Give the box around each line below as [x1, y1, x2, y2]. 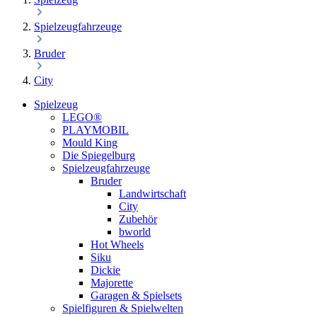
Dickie [91, 264, 120, 276]
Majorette [91, 277, 133, 289]
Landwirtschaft [119, 188, 186, 200]
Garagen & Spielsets [91, 289, 182, 301]
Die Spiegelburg [62, 149, 135, 161]
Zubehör [119, 213, 157, 225]
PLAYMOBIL [62, 124, 129, 136]
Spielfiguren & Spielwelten [62, 302, 183, 314]
